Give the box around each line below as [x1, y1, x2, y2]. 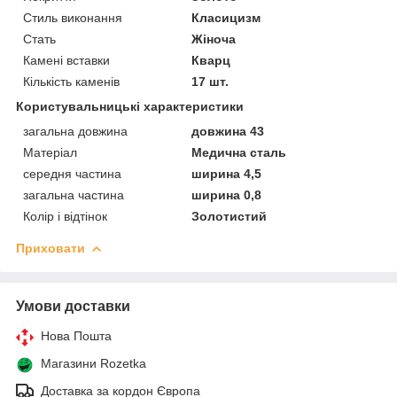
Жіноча [191, 31, 237, 46]
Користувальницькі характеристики [16, 98, 244, 113]
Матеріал [23, 144, 77, 160]
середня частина [23, 166, 121, 181]
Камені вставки [23, 52, 110, 67]
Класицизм [191, 10, 261, 25]
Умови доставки [16, 298, 130, 314]
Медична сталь [191, 144, 287, 160]
